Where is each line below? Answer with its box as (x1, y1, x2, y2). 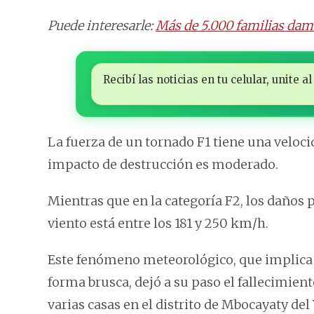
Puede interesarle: (48, 18, 156, 34)
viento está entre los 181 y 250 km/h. (48, 215, 268, 232)
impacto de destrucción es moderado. (48, 156, 278, 173)
